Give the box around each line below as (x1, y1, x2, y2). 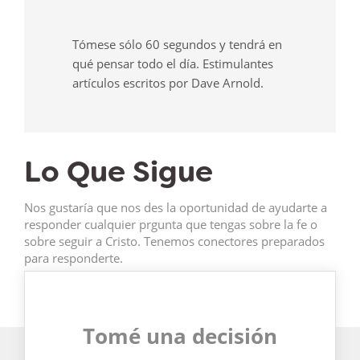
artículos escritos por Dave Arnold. (72, 74, 264, 91)
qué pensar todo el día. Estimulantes (72, 55, 273, 72)
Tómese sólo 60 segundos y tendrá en (72, 35, 282, 52)
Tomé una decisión (83, 321, 277, 351)
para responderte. (24, 250, 123, 267)
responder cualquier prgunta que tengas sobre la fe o (24, 216, 317, 233)
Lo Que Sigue (24, 153, 213, 191)
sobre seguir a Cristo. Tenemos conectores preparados (24, 233, 325, 250)
